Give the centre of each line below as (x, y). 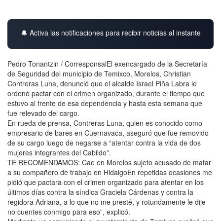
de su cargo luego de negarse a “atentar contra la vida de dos (104, 142)
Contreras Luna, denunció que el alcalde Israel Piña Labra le (102, 83)
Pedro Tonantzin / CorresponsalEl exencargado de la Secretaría (107, 63)
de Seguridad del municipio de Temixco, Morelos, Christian (99, 73)
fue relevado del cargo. (43, 113)
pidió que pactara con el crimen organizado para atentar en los (106, 182)
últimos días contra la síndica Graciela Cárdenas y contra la (100, 192)
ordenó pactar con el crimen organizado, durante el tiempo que (106, 93)
